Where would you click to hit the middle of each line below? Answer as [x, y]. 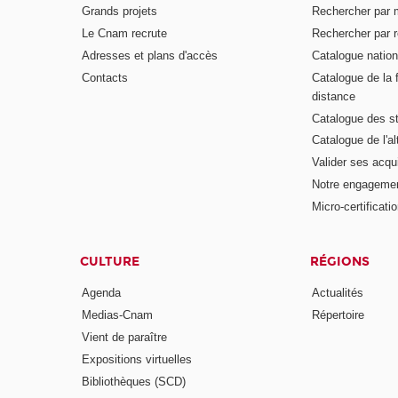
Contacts [105, 77]
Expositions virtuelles [137, 360]
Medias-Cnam [118, 315]
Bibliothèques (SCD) [134, 381]
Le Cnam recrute [125, 33]
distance [333, 96]
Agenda [102, 293]
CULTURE [110, 261]
